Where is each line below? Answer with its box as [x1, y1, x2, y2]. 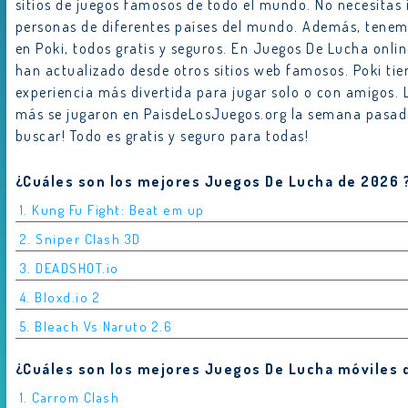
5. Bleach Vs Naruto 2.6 [19, 317, 173, 335]
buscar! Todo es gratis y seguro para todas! [15, 126, 310, 145]
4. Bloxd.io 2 [19, 288, 101, 306]
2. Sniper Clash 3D [19, 229, 141, 248]
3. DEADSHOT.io [19, 259, 119, 277]
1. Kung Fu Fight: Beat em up [19, 200, 205, 219]
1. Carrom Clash [19, 388, 120, 406]
